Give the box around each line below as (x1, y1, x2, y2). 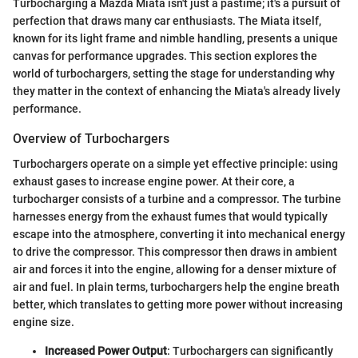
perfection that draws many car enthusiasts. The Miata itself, (13, 14, 321, 27)
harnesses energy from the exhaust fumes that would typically (13, 210, 328, 224)
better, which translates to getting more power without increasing (13, 298, 343, 312)
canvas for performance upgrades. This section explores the (13, 50, 317, 62)
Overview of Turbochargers (13, 131, 169, 146)
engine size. (13, 316, 74, 329)
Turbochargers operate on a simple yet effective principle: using (13, 157, 338, 171)
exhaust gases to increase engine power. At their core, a (13, 175, 295, 189)
